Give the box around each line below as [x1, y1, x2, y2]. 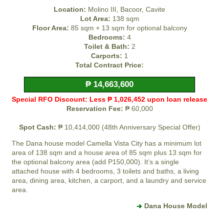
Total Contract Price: [75, 61, 144, 69]
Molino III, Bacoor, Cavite [86, 5, 165, 14]
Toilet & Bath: [84, 43, 130, 51]
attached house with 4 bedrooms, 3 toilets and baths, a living [12, 167, 199, 175]
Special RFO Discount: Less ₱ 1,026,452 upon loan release [12, 95, 207, 104]
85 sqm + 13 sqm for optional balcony [68, 24, 187, 32]
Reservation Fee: [66, 105, 123, 113]
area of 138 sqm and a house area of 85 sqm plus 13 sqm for [12, 149, 202, 157]
